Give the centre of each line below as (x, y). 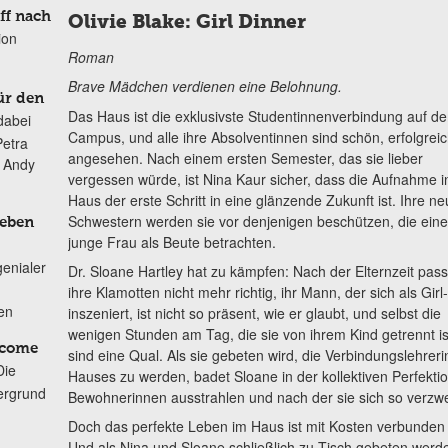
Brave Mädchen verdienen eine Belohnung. (204, 86)
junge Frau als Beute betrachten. (171, 241)
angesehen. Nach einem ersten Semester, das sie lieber (245, 157)
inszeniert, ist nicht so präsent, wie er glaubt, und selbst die (254, 312)
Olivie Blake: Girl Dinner (186, 21)
